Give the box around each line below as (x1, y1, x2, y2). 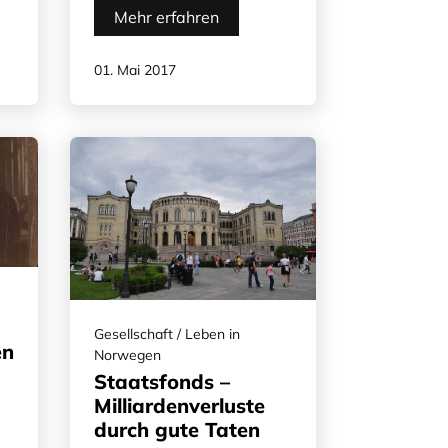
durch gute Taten (94, 417, 260, 443)
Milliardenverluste (94, 393, 265, 419)
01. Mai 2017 (94, 60, 176, 79)
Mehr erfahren (114, 6, 219, 27)
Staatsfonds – (94, 369, 230, 395)
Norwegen (94, 346, 161, 365)
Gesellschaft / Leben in (94, 325, 240, 344)
